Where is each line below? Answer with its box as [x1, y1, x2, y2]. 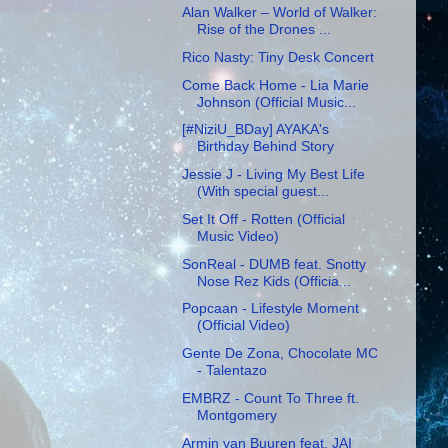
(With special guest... [196, 183, 329, 200]
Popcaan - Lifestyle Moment [181, 300, 359, 317]
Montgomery [196, 407, 277, 424]
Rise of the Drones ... [196, 21, 331, 37]
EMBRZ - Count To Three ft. [181, 390, 359, 407]
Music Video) [196, 227, 279, 244]
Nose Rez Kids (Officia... [196, 272, 351, 289]
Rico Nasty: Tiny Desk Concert [181, 48, 374, 65]
